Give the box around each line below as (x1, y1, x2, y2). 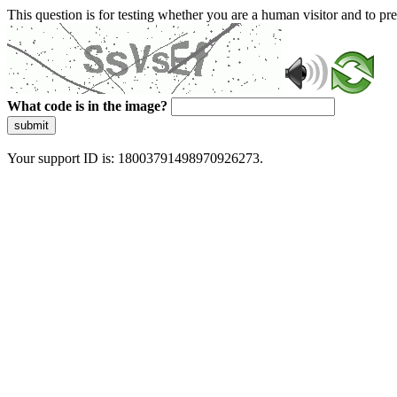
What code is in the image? (7, 98, 167, 113)
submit (14, 119, 49, 132)
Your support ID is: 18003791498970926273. (7, 151, 263, 166)
